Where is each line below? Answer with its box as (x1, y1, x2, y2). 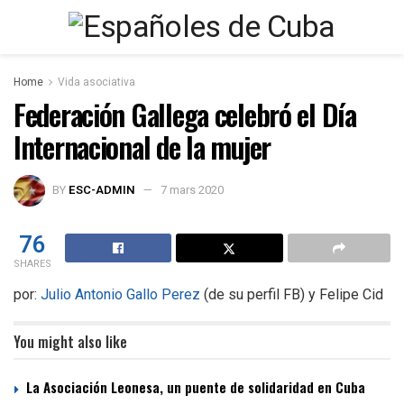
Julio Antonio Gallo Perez (41, 285, 200, 303)
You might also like (14, 330, 127, 353)
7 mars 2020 (161, 180, 224, 198)
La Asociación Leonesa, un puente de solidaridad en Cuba (26, 376, 365, 397)
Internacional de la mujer (14, 125, 271, 168)
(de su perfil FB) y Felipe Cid (200, 285, 383, 303)
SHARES (14, 255, 51, 271)
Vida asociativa (58, 74, 135, 90)
